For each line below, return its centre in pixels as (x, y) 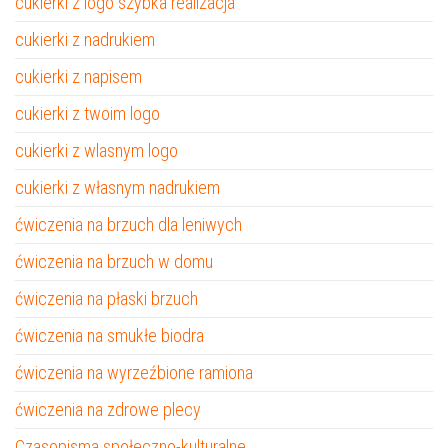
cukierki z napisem (78, 76)
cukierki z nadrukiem (85, 39)
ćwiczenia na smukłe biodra (109, 335)
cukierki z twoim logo (87, 113)
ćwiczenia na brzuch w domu (114, 261)
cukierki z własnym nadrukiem (117, 187)
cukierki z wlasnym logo (96, 150)
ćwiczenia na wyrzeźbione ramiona (134, 372)
